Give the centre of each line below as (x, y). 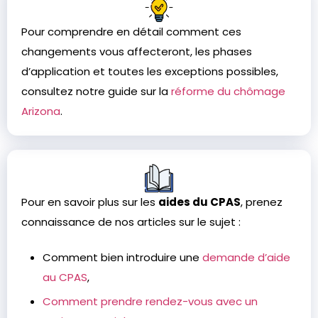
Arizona (41, 111)
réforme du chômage (228, 91)
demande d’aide (246, 257)
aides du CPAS (199, 202)
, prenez (262, 202)
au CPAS (65, 277)
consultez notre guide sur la (96, 91)
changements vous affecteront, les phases (137, 51)
